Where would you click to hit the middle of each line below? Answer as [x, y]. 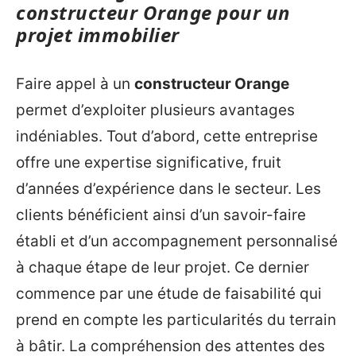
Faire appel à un [75, 83]
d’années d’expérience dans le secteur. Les [168, 188]
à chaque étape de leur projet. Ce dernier [163, 267]
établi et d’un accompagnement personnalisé [177, 241]
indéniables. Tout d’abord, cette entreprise [167, 136]
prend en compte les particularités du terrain [176, 319]
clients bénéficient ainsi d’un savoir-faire [161, 215]
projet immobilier [98, 35]
